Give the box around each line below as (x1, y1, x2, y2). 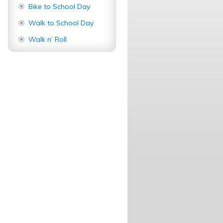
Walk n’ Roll (28, 35, 67, 44)
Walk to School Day (28, 18, 94, 27)
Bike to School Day (28, 2, 90, 11)
